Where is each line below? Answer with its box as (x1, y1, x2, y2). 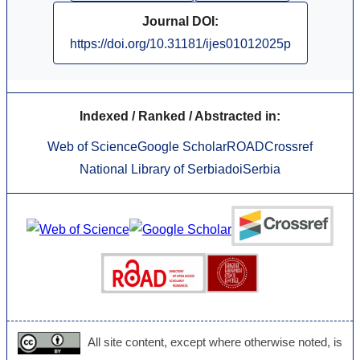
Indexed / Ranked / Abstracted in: (80, 109, 280, 124)
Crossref (264, 140, 313, 154)
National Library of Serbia (80, 162, 225, 177)
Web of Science (47, 140, 137, 154)
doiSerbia (225, 162, 280, 177)
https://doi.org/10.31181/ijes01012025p (69, 37, 291, 51)
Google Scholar (137, 140, 227, 154)
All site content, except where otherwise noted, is (85, 335, 343, 350)
